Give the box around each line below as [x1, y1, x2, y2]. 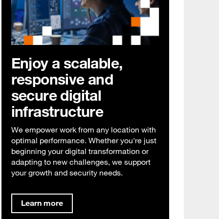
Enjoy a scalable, [11, 54, 123, 72]
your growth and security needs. [11, 168, 123, 178]
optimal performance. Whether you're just [11, 135, 156, 146]
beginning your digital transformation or [11, 146, 149, 156]
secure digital [11, 86, 102, 105]
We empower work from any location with [11, 125, 156, 135]
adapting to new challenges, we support [11, 157, 151, 167]
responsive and [11, 70, 113, 88]
